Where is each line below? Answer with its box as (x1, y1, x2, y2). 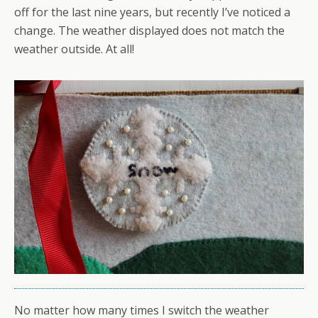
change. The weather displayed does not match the (14, 23, 285, 39)
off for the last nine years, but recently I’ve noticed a (14, 4, 290, 21)
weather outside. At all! (14, 41, 134, 57)
